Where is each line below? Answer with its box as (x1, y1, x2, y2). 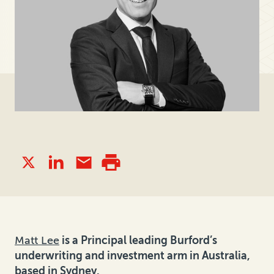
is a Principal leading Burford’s (59, 234, 217, 248)
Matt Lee (15, 234, 59, 248)
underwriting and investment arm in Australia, (15, 249, 250, 263)
